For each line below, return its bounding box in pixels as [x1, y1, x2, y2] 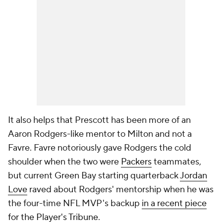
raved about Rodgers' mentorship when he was [27, 184, 214, 196]
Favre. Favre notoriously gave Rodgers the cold [8, 142, 191, 154]
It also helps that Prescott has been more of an [8, 114, 191, 126]
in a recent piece [142, 198, 207, 210]
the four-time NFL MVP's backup [8, 198, 142, 210]
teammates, [152, 156, 201, 168]
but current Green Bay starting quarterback [8, 170, 180, 182]
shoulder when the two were [8, 156, 121, 168]
